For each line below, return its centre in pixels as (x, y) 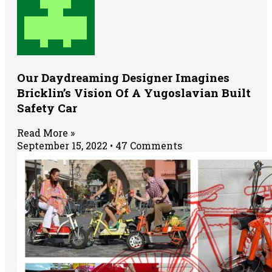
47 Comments (148, 146)
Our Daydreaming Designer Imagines (123, 77)
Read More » (46, 133)
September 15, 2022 (63, 146)
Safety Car (47, 107)
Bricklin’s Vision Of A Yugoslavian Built (134, 92)
